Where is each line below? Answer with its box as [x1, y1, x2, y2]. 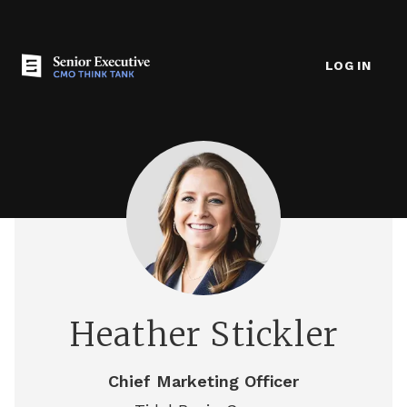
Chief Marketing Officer [108, 372, 299, 391]
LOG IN [324, 58, 371, 73]
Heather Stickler [68, 314, 339, 355]
